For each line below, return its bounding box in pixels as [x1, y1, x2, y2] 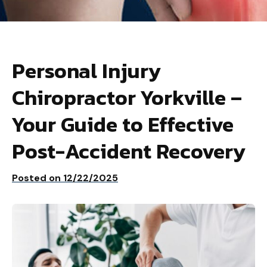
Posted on [12, 172, 63, 184]
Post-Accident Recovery [12, 135, 246, 167]
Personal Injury [12, 55, 161, 86]
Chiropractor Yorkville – [12, 82, 242, 113]
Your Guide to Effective [12, 108, 234, 140]
